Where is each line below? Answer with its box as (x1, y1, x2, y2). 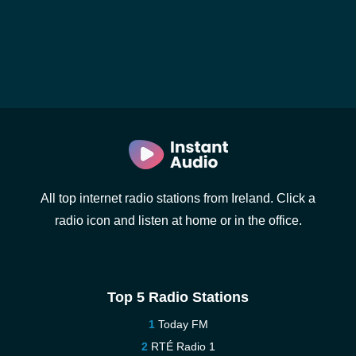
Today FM (157, 318, 208, 331)
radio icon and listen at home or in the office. (54, 214, 302, 227)
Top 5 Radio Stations (107, 289, 249, 305)
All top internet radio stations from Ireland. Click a (41, 192, 315, 205)
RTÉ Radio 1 (150, 340, 215, 353)
